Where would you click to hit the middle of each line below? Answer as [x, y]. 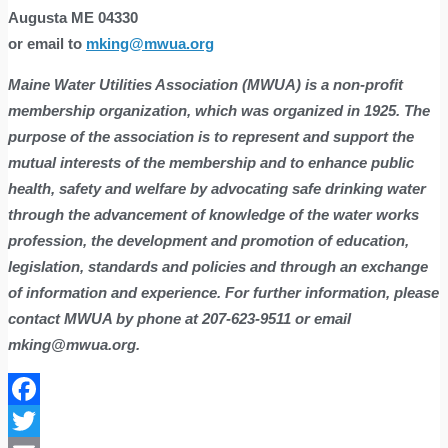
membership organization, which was [138, 110]
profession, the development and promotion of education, [208, 240]
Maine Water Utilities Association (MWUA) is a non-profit [205, 84]
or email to [47, 43]
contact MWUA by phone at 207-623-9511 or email [179, 318]
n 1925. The [390, 110]
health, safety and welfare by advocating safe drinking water [217, 188]
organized [308, 110]
